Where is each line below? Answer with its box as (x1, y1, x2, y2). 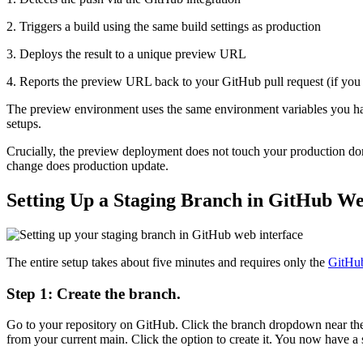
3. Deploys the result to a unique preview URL (6, 47, 246, 62)
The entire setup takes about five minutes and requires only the (6, 254, 328, 269)
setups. (6, 117, 41, 131)
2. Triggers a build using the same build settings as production (6, 19, 321, 34)
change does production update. (6, 159, 169, 173)
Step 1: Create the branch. (6, 284, 181, 302)
